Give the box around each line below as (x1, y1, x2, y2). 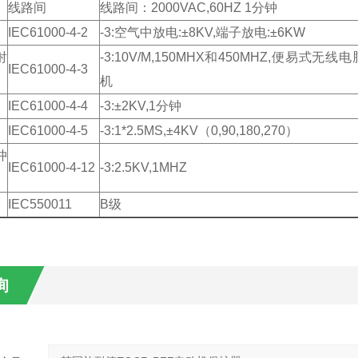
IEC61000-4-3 (7, 62, 88, 76)
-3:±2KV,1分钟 (99, 99, 181, 113)
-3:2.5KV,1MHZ (99, 161, 187, 174)
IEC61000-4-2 (7, 26, 88, 39)
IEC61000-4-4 (7, 99, 88, 113)
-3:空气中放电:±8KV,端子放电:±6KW (99, 26, 305, 39)
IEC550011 (7, 197, 72, 211)
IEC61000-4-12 (7, 161, 95, 174)
